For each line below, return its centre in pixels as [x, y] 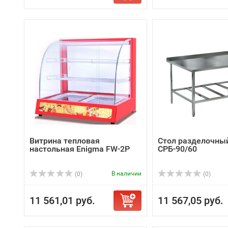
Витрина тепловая [65, 141]
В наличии [126, 174]
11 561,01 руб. [62, 201]
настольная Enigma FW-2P [80, 149]
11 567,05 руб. [191, 201]
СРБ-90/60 [177, 149]
